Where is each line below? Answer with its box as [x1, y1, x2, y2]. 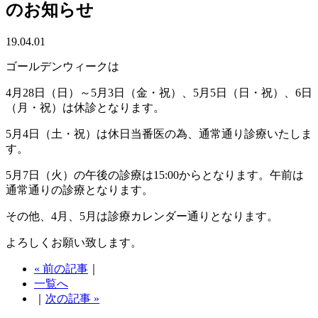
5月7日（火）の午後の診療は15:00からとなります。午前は [6, 168, 304, 181]
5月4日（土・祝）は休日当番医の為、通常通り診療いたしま [6, 127, 312, 140]
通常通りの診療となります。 [6, 183, 153, 196]
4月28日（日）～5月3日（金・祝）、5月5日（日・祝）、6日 [6, 86, 312, 99]
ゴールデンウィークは [6, 60, 119, 72]
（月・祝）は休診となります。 [6, 101, 165, 114]
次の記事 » [45, 292, 99, 305]
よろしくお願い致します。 [6, 236, 142, 248]
